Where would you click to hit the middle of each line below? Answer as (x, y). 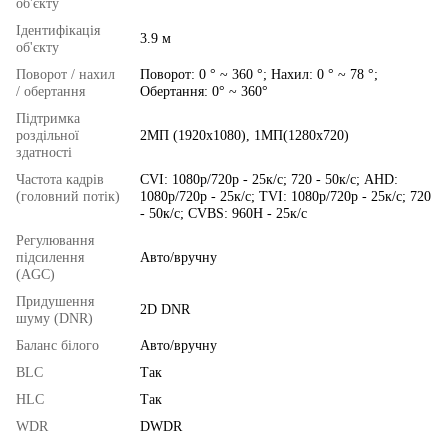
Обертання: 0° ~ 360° (204, 91)
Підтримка (48, 118)
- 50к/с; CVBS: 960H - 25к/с (223, 213)
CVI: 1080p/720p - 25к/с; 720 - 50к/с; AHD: (269, 179)
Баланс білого (57, 345)
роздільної (47, 135)
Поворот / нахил (65, 74)
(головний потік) (68, 196)
